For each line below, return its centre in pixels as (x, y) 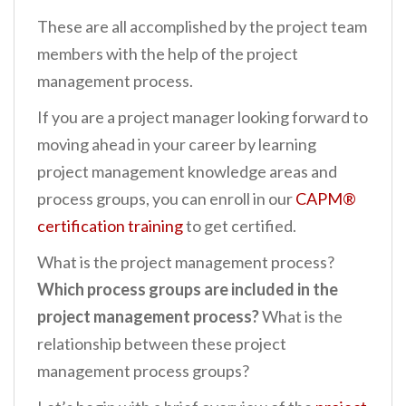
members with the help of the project (168, 54)
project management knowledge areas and (187, 172)
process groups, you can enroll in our (166, 199)
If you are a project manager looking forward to (203, 117)
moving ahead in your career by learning (177, 145)
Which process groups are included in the (188, 290)
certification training (110, 226)
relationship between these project (162, 344)
